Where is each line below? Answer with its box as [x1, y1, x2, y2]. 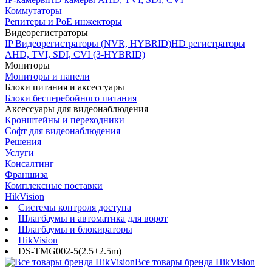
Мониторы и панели [5, 71, 90, 81]
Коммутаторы [5, 5, 62, 16]
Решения [5, 137, 41, 147]
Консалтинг [5, 158, 54, 169]
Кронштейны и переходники [5, 115, 124, 125]
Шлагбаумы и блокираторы [18, 224, 132, 234]
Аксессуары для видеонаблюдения [5, 104, 148, 114]
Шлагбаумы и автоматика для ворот [18, 213, 168, 223]
